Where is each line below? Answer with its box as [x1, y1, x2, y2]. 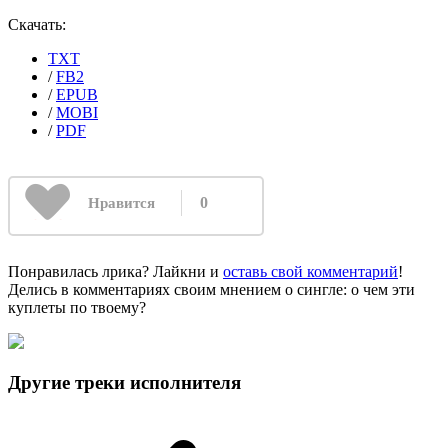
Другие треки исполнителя [8, 371, 241, 393]
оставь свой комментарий [223, 263, 398, 281]
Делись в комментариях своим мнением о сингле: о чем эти [8, 281, 415, 299]
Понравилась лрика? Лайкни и [8, 263, 223, 281]
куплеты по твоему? [8, 299, 146, 317]
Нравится [88, 195, 155, 212]
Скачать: [8, 16, 66, 34]
